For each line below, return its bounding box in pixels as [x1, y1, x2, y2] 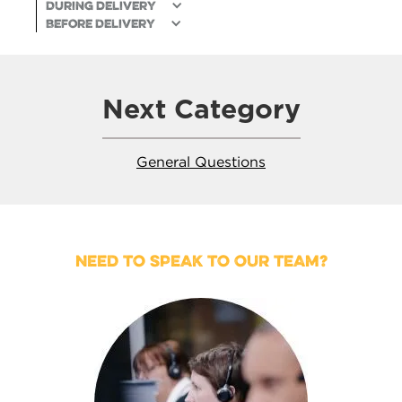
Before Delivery [46, 15, 156, 31]
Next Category [101, 92, 301, 125]
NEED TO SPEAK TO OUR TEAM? [74, 249, 328, 271]
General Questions [136, 153, 266, 170]
